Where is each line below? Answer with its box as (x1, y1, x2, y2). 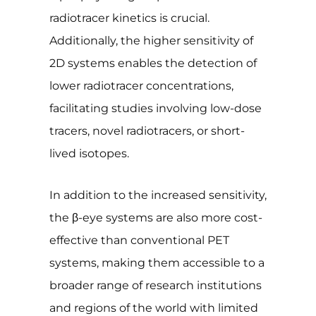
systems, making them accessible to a (49, 255, 265, 269)
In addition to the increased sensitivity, (49, 188, 267, 202)
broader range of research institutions (49, 278, 262, 292)
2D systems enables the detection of (49, 56, 257, 71)
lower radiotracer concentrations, (49, 79, 233, 93)
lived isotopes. (49, 147, 129, 161)
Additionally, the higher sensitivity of (49, 34, 253, 48)
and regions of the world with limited (49, 300, 258, 315)
